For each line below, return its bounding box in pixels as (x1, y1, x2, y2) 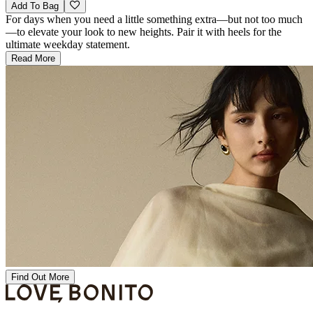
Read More (11, 52, 55, 64)
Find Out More (11, 271, 69, 282)
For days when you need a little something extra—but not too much (6, 13, 303, 25)
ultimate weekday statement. (6, 38, 130, 50)
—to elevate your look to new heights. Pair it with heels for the (6, 25, 282, 38)
